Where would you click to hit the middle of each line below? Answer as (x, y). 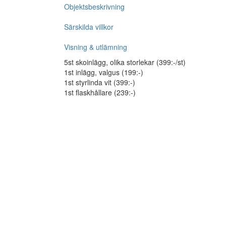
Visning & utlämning (96, 47)
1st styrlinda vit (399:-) (100, 82)
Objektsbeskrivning (94, 7)
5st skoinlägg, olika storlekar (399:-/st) (125, 62)
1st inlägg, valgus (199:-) (104, 72)
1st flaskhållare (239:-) (100, 92)
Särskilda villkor (89, 27)
